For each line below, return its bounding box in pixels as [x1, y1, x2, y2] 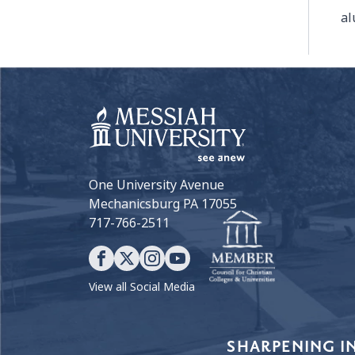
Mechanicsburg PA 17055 [89, 194, 237, 213]
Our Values [88, 333, 155, 352]
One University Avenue [89, 175, 224, 194]
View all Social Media [89, 278, 195, 295]
